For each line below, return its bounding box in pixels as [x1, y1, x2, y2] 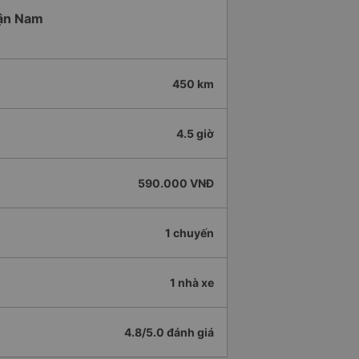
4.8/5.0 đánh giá [124, 325, 214, 340]
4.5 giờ [176, 127, 214, 141]
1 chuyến [165, 226, 214, 240]
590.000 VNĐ [138, 176, 214, 191]
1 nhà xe [170, 276, 214, 290]
